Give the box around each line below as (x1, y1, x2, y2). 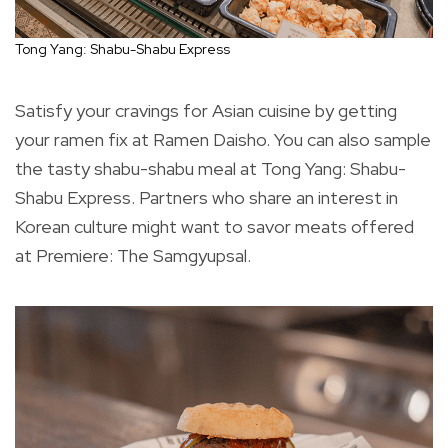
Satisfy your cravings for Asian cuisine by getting (15, 98, 397, 122)
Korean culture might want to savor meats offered (15, 214, 414, 238)
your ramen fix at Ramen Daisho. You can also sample (15, 127, 431, 151)
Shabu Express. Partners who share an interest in (15, 185, 398, 209)
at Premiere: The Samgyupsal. (15, 243, 255, 267)
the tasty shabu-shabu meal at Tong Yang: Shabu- (15, 156, 406, 180)
